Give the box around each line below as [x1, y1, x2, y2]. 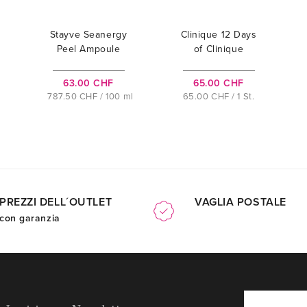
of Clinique [193, 43, 244, 56]
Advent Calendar [180, 58, 257, 70]
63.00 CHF [62, 77, 114, 90]
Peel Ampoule [56, 43, 121, 56]
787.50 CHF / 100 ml [47, 91, 134, 103]
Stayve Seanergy [49, 29, 127, 41]
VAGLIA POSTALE [195, 195, 286, 210]
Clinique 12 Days [180, 29, 257, 41]
